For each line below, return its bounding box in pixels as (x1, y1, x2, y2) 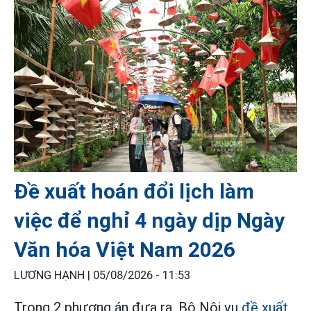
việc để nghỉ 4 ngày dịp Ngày (14, 208, 285, 233)
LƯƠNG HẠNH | (14, 269, 93, 283)
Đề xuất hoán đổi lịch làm (14, 179, 254, 204)
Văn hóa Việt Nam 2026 (14, 237, 235, 262)
